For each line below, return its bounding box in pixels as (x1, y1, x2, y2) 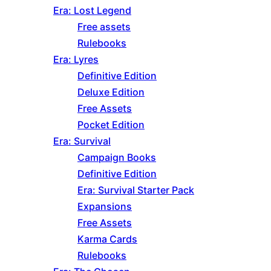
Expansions (77, 200, 132, 213)
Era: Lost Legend (53, 4, 131, 17)
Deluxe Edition (77, 86, 145, 99)
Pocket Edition (77, 119, 145, 131)
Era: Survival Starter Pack (77, 184, 194, 197)
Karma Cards (77, 233, 137, 246)
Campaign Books (77, 151, 156, 164)
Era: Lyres (53, 53, 99, 66)
